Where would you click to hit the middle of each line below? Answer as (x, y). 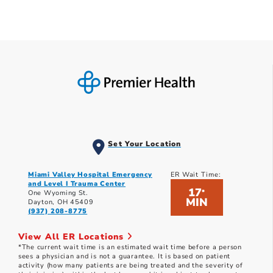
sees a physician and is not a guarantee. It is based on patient (124, 257)
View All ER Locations (73, 237)
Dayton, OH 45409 (61, 202)
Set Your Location (145, 144)
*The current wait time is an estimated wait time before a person (130, 247)
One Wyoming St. (58, 193)
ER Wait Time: (196, 175)
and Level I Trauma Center (77, 184)
